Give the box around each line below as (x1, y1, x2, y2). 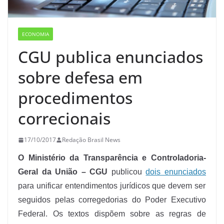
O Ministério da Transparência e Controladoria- (18, 153, 206, 162)
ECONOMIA (22, 30, 49, 38)
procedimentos (18, 87, 132, 109)
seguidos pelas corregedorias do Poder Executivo (18, 195, 206, 204)
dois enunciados (145, 167, 206, 176)
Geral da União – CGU (18, 167, 108, 176)
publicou (107, 167, 146, 176)
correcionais (18, 107, 110, 129)
